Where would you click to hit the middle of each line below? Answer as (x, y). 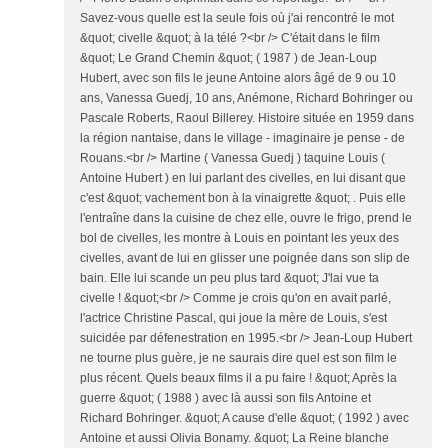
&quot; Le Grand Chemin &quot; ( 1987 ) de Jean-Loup (228, 58)
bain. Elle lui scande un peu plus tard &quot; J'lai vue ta (229, 278)
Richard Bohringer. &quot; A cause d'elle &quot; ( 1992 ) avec (244, 418)
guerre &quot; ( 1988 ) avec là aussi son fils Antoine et (225, 398)
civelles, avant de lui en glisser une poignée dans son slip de (245, 258)
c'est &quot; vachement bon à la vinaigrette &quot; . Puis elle (243, 198)
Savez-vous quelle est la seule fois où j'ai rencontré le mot (237, 18)
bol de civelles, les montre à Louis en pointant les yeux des (239, 238)
